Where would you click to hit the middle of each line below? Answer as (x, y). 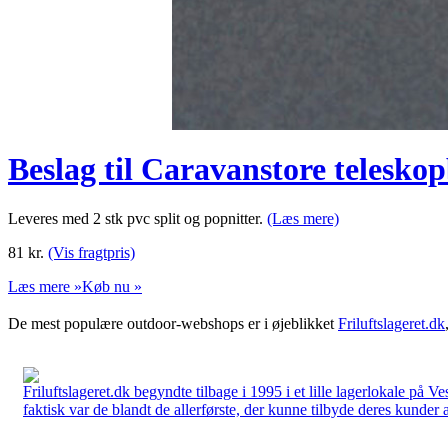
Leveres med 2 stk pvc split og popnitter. (137, 218)
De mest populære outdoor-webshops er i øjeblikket (173, 323)
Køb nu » (112, 286)
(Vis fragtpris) (91, 252)
